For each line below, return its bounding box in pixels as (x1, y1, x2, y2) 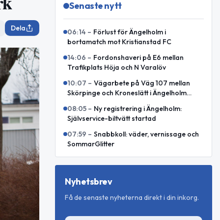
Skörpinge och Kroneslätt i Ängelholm (67, 88, 187, 97)
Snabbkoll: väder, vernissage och (94, 130, 199, 138)
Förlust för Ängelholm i (93, 27, 166, 36)
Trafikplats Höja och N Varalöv (67, 63, 166, 72)
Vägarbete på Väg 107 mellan (94, 79, 190, 87)
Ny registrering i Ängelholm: (94, 104, 182, 113)
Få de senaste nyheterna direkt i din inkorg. (65, 193, 199, 202)
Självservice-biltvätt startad (67, 114, 156, 123)
